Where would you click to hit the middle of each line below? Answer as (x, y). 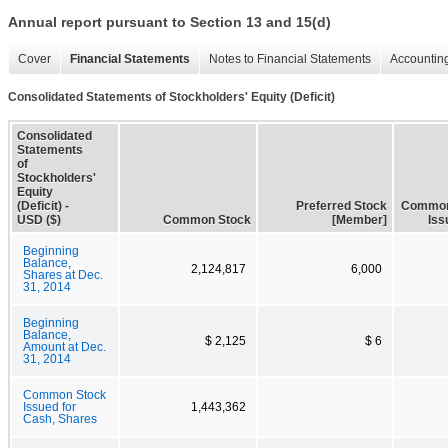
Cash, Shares (60, 418)
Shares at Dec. (63, 274)
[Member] (359, 219)
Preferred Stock (341, 205)
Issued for (49, 406)
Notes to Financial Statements (290, 59)
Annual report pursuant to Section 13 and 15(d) (169, 22)
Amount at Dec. (64, 346)
